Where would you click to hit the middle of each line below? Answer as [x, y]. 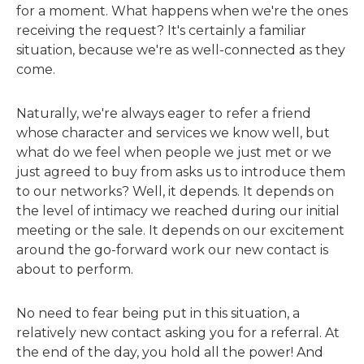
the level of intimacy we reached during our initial [178, 211]
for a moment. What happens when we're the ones [182, 11]
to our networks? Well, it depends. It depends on [175, 191]
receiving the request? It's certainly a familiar [161, 30]
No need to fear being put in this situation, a [158, 313]
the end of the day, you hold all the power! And [170, 352]
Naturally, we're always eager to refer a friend [164, 113]
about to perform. [75, 269]
